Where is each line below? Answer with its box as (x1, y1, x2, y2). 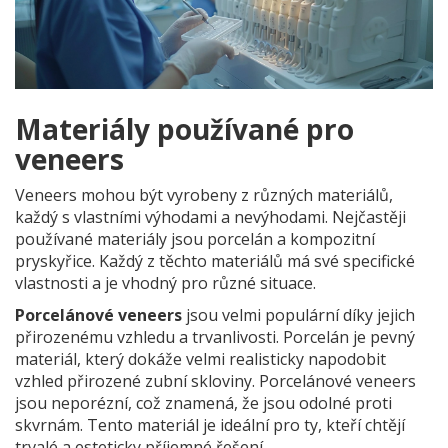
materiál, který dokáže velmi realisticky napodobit (15, 348, 386, 371)
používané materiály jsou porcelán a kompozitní (15, 228, 375, 251)
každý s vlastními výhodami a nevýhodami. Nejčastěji (15, 206, 406, 229)
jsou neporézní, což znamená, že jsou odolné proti (15, 392, 392, 415)
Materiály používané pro (15, 110, 354, 149)
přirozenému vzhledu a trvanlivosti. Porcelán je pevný (15, 326, 415, 349)
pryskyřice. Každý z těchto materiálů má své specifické (15, 250, 415, 273)
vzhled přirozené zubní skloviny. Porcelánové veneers (15, 370, 416, 393)
